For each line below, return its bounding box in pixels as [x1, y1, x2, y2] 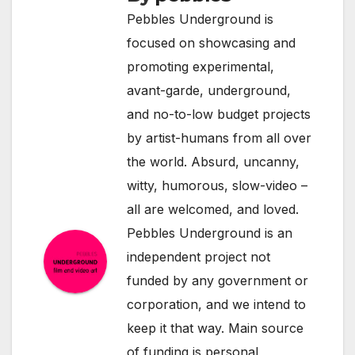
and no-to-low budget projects [127, 105, 311, 122]
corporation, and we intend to [127, 296, 306, 312]
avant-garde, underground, [127, 82, 291, 98]
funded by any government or [127, 272, 308, 288]
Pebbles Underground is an [127, 224, 292, 241]
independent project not [127, 248, 270, 265]
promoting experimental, [127, 58, 274, 74]
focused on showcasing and [127, 34, 296, 51]
